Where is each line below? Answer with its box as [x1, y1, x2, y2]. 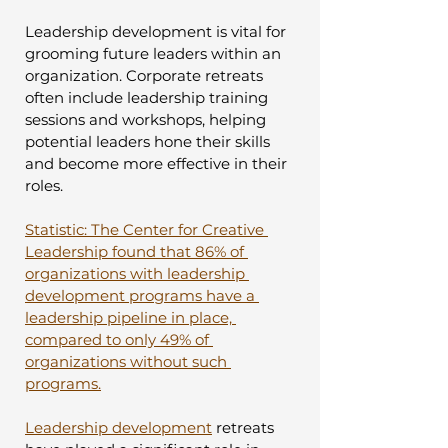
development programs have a [25, 285, 259, 305]
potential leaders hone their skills [25, 131, 274, 151]
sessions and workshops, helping [25, 109, 270, 129]
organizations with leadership [25, 263, 249, 283]
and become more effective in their [25, 153, 291, 173]
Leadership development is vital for [25, 21, 290, 41]
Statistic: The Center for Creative [25, 219, 268, 239]
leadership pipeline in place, [25, 307, 236, 327]
